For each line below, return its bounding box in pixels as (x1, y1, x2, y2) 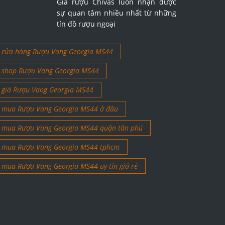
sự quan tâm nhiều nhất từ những (57, 8, 176, 18)
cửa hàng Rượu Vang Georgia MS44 (1, 47, 113, 57)
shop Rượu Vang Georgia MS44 (1, 66, 99, 76)
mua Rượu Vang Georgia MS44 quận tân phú (1, 123, 143, 133)
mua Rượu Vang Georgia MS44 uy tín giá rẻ (1, 161, 138, 171)
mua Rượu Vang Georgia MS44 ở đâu (1, 104, 118, 114)
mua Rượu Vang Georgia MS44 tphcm (1, 142, 120, 152)
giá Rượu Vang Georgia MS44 (1, 85, 93, 95)
